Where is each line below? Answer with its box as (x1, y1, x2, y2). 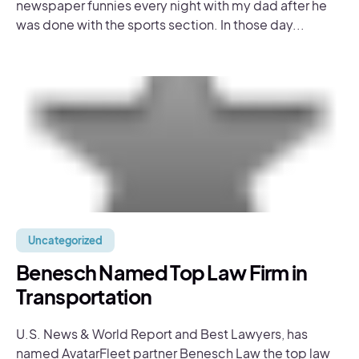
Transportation (16, 284, 152, 309)
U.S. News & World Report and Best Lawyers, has (16, 325, 308, 342)
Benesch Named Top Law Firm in (16, 260, 308, 285)
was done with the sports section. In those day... (16, 16, 305, 33)
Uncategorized (28, 234, 103, 247)
